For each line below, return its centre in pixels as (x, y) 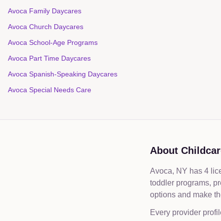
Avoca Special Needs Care (50, 90)
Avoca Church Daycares (46, 27)
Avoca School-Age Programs (53, 42)
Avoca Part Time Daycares (49, 58)
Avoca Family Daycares (45, 11)
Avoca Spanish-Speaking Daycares (63, 74)
